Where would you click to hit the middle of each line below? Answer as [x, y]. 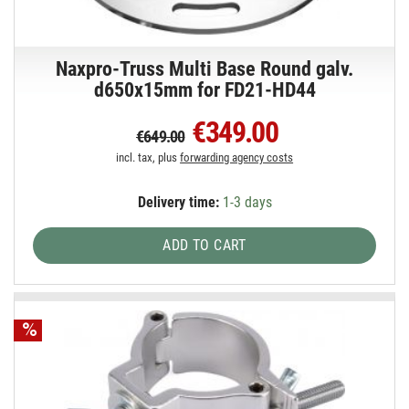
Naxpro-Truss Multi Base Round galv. [205, 68]
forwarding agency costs [237, 157]
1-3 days [245, 202]
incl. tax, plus [148, 157]
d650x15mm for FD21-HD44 [204, 89]
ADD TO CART [204, 245]
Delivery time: [178, 202]
